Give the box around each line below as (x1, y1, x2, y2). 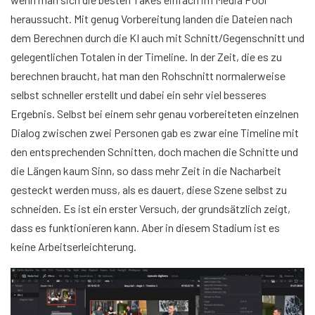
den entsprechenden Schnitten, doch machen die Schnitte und (11, 145, 298, 159)
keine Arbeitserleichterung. (11, 240, 136, 254)
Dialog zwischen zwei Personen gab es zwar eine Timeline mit (11, 126, 299, 140)
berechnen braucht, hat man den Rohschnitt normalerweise (11, 69, 285, 83)
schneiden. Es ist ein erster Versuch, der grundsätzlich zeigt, (11, 202, 290, 216)
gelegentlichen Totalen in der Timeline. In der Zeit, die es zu (11, 50, 282, 64)
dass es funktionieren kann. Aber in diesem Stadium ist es (11, 221, 280, 235)
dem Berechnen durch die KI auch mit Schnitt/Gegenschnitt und (11, 31, 304, 45)
